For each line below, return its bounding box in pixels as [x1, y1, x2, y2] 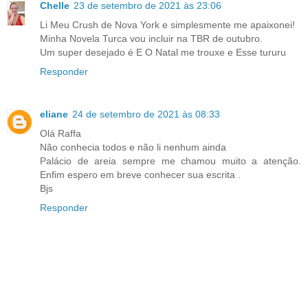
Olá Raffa [40, 128, 81, 140]
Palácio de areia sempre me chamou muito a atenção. [40, 155, 301, 167]
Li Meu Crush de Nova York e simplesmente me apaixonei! [40, 19, 295, 31]
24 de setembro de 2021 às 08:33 [72, 109, 220, 120]
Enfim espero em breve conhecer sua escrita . [40, 169, 241, 181]
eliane [40, 109, 68, 120]
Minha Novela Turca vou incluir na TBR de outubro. [40, 33, 263, 45]
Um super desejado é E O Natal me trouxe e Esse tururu [40, 47, 286, 58]
